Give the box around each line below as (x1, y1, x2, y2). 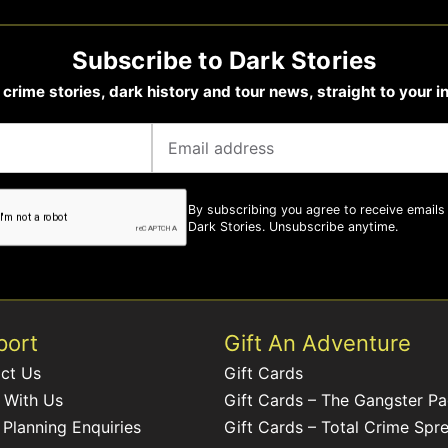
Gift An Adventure (224, 330, 411, 357)
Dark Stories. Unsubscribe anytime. (188, 218, 398, 234)
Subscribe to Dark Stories (71, 45, 377, 75)
